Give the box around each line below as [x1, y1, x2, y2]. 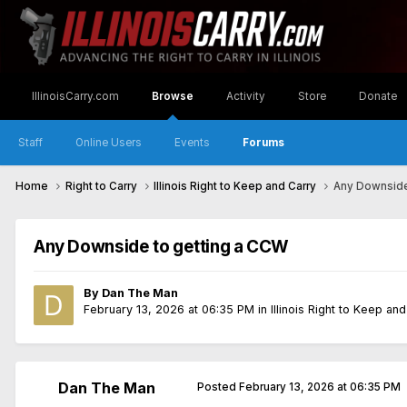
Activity [226, 90, 265, 103]
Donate [359, 90, 397, 103]
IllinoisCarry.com [32, 90, 119, 103]
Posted [197, 381, 239, 394]
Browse [152, 90, 194, 103]
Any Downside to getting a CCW [34, 236, 290, 258]
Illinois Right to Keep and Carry [154, 180, 320, 194]
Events [174, 136, 210, 149]
